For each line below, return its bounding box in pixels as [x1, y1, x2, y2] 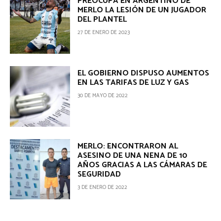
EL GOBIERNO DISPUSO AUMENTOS [77, 67, 210, 80]
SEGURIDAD [77, 167, 121, 181]
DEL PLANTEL [77, 12, 127, 26]
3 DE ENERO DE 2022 [77, 183, 128, 192]
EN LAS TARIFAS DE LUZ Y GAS [77, 76, 189, 90]
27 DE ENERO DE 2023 [77, 28, 130, 37]
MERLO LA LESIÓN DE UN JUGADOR [77, 3, 207, 17]
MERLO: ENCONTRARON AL [77, 139, 179, 153]
